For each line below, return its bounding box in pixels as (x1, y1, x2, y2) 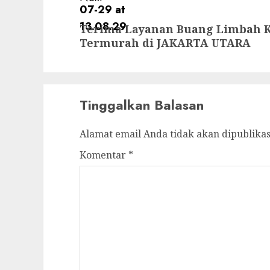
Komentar (80, 148, 128, 162)
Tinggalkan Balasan (80, 95, 204, 115)
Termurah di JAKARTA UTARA (80, 35, 251, 50)
